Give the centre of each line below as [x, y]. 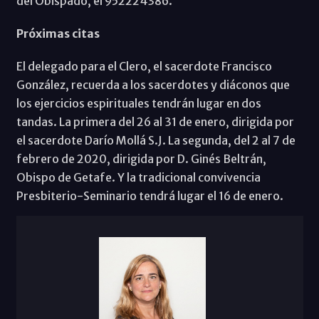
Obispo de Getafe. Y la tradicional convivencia [138, 177]
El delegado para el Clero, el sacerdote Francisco [144, 66]
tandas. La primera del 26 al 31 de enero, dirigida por [155, 121]
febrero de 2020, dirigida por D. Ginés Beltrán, [141, 158]
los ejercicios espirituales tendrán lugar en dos [138, 103]
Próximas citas [58, 33]
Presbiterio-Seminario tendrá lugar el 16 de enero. [150, 195]
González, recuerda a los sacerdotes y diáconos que [153, 84]
